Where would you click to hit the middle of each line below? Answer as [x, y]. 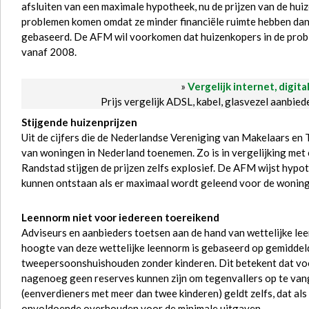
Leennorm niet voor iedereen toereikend [120, 217]
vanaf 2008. [49, 52]
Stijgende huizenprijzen [79, 122]
